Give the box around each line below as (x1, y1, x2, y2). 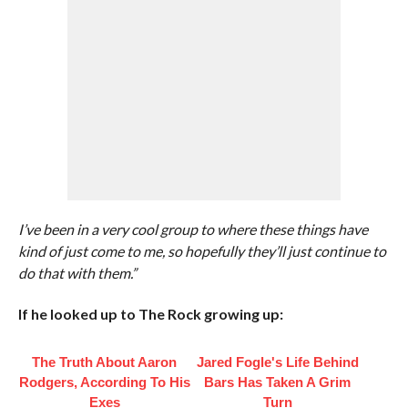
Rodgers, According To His (18, 374, 190, 390)
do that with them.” (17, 264, 137, 281)
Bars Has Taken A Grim (204, 374, 352, 390)
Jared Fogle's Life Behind (196, 354, 359, 370)
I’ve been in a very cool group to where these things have (17, 220, 368, 238)
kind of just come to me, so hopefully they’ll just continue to (17, 242, 386, 260)
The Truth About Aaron (32, 354, 178, 370)
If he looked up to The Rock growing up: (17, 305, 283, 322)
